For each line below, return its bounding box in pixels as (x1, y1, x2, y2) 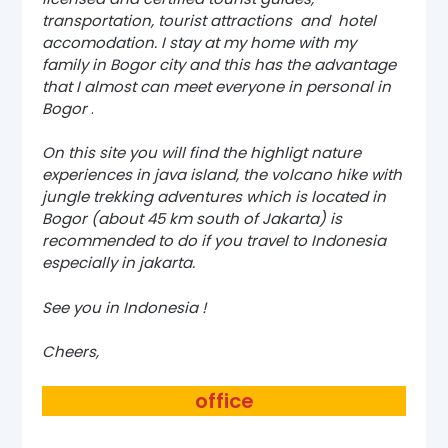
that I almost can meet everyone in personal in (42, 75, 392, 97)
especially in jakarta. (42, 252, 196, 274)
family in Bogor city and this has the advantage (42, 53, 397, 75)
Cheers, (42, 341, 100, 363)
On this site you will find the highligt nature (42, 142, 362, 164)
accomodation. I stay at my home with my (42, 31, 357, 53)
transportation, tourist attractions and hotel (42, 9, 377, 31)
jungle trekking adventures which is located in (42, 186, 387, 208)
